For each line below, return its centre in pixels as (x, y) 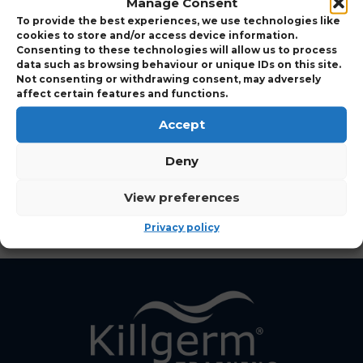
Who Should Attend (131, 73)
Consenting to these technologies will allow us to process (177, 49)
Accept (181, 124)
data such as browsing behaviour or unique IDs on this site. (179, 64)
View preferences (181, 197)
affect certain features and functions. (122, 93)
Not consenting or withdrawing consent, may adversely (169, 78)
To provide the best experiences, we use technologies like (178, 20)
